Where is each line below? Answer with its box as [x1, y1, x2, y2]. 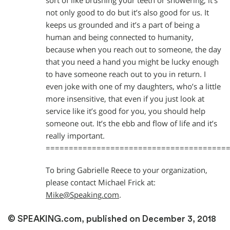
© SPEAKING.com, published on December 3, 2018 [8, 215, 216, 224]
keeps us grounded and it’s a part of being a [46, 20, 200, 30]
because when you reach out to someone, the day [46, 44, 221, 54]
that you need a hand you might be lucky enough [46, 56, 219, 67]
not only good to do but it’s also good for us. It [46, 7, 209, 17]
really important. [46, 130, 105, 141]
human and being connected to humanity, [46, 32, 194, 42]
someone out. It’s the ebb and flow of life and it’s [46, 118, 217, 128]
